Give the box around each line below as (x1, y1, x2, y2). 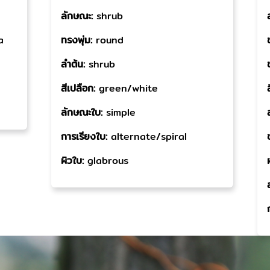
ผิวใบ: (61, 153, 88, 168)
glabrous (87, 153, 129, 168)
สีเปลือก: (61, 81, 99, 96)
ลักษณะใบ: (61, 105, 107, 120)
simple (106, 105, 136, 120)
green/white (99, 81, 159, 96)
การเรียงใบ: (61, 129, 111, 144)
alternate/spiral (111, 129, 187, 144)
